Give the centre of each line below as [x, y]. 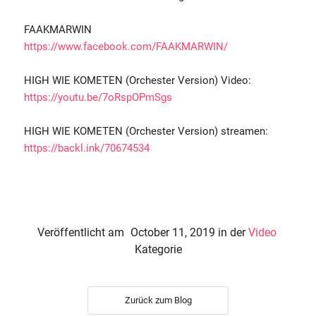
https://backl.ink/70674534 [87, 148]
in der [231, 233]
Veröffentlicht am [80, 233]
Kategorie [158, 250]
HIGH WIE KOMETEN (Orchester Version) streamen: [146, 132]
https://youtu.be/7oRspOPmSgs [98, 98]
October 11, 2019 [172, 233]
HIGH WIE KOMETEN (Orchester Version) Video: [138, 81]
